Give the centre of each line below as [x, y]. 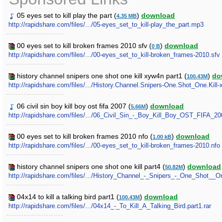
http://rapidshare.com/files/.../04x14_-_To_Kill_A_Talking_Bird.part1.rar [110, 206]
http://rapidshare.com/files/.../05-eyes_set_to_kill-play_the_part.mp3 [106, 25]
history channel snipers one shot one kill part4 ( [91, 166]
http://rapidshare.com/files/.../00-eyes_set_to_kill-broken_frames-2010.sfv [114, 55]
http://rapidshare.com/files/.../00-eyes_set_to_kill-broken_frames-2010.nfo [114, 145]
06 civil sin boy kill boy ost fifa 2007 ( [74, 106]
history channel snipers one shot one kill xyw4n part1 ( [102, 76]
